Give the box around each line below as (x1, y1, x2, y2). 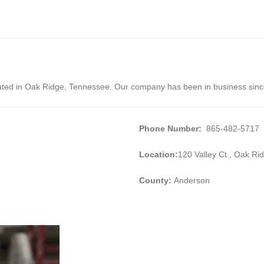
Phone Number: (139, 123, 204, 133)
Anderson (174, 175, 210, 185)
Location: (139, 149, 178, 159)
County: (139, 175, 174, 185)
